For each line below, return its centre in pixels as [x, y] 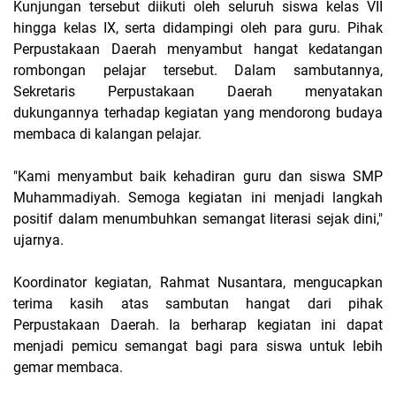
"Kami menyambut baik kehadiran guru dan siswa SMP [198, 176]
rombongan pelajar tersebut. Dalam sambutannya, [198, 70]
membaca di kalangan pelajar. [107, 133]
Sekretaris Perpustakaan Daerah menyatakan [198, 91]
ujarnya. [38, 240]
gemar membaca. [68, 367]
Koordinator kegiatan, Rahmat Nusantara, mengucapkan [198, 282]
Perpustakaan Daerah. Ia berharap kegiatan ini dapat [198, 324]
